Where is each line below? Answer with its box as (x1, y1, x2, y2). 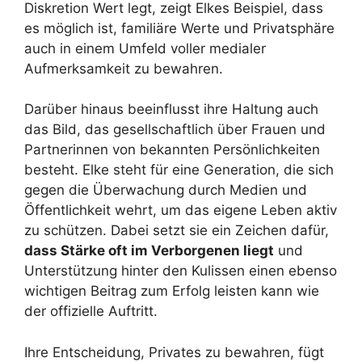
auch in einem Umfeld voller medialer (24, 40, 266, 57)
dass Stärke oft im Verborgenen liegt (24, 242, 274, 259)
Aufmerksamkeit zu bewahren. (24, 60, 223, 77)
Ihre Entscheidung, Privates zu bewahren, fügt (24, 343, 324, 360)
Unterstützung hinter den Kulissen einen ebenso (24, 263, 337, 280)
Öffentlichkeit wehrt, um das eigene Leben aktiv (24, 202, 337, 219)
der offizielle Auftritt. (24, 303, 158, 320)
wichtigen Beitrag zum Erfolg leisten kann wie (24, 283, 319, 300)
